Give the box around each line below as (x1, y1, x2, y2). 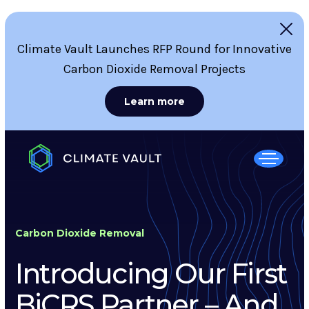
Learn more (124, 95, 185, 108)
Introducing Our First (15, 257, 287, 290)
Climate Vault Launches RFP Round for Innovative (17, 41, 292, 57)
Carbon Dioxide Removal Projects (63, 61, 246, 77)
